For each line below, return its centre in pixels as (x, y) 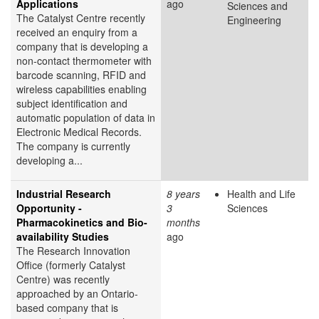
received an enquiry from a (77, 32)
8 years (183, 193)
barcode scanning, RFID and (81, 74)
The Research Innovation (73, 250)
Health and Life (261, 193)
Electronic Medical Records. (79, 131)
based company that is (67, 307)
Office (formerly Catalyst (71, 265)
